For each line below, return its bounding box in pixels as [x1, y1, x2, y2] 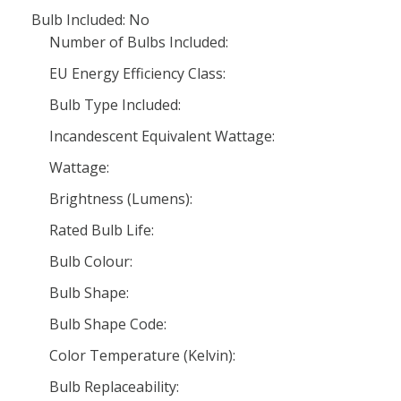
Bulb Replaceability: [49, 377, 179, 397]
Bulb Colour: [49, 252, 132, 271]
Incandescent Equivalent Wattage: [49, 126, 275, 146]
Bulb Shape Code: [49, 314, 166, 334]
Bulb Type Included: [49, 95, 181, 115]
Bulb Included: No [31, 10, 149, 30]
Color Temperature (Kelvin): [49, 346, 235, 365]
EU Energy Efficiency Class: [49, 64, 226, 83]
